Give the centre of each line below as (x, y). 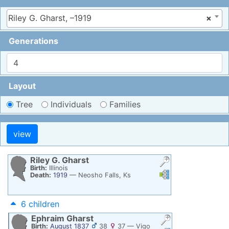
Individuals (71, 104)
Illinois (59, 168)
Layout (22, 86)
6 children (40, 204)
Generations (33, 41)
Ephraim (49, 218)
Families (125, 104)
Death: (41, 175)
